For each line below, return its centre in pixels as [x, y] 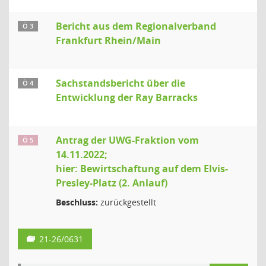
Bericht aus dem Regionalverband [136, 26]
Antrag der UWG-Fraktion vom [127, 140]
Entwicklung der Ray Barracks [127, 97]
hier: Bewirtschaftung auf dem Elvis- [142, 169]
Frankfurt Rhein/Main [108, 40]
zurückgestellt [127, 202]
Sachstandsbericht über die [121, 83]
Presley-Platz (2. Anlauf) [112, 183]
